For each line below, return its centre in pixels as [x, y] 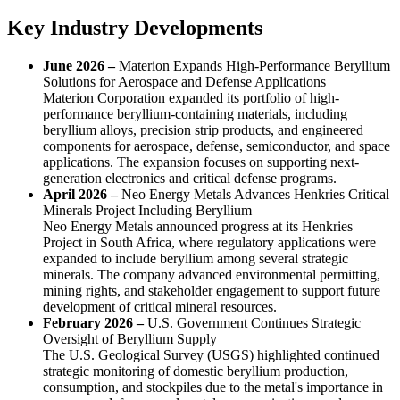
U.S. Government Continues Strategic [254, 323]
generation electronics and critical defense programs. [190, 179]
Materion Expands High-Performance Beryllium [254, 66]
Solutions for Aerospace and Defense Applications [184, 82]
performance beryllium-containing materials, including [195, 114]
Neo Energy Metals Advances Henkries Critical [255, 195]
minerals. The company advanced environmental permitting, [212, 275]
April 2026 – [82, 195]
